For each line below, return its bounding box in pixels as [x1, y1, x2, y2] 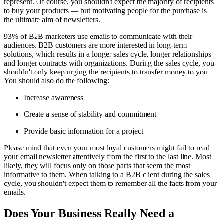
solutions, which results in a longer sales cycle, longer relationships [4, 49, 211, 58]
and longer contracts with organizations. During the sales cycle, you [4, 58, 214, 67]
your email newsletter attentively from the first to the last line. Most [4, 152, 211, 161]
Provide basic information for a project [24, 126, 143, 135]
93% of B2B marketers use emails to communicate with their [4, 32, 192, 40]
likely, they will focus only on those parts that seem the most [4, 161, 190, 170]
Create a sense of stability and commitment [24, 110, 156, 118]
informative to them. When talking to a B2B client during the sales [4, 170, 210, 179]
